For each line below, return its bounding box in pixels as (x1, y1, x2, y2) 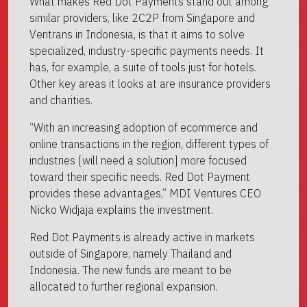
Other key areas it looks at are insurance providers (29, 77, 271, 90)
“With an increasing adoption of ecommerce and (29, 121, 258, 134)
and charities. (29, 93, 93, 107)
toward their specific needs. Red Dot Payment (29, 170, 250, 184)
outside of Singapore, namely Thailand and (29, 247, 232, 260)
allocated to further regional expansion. (29, 280, 217, 293)
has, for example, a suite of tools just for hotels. (29, 60, 256, 74)
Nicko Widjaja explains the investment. (29, 203, 213, 217)
